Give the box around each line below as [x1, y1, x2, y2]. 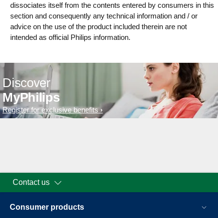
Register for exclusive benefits [2, 106, 99, 114]
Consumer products [10, 203, 84, 211]
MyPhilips [2, 90, 60, 105]
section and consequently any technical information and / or [10, 11, 198, 20]
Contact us [13, 178, 50, 186]
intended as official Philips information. [10, 33, 130, 41]
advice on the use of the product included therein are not [10, 22, 187, 31]
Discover [2, 75, 51, 90]
